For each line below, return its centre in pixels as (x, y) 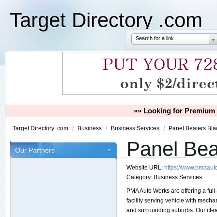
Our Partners (35, 150)
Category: (140, 177)
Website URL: (145, 168)
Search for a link (155, 38)
